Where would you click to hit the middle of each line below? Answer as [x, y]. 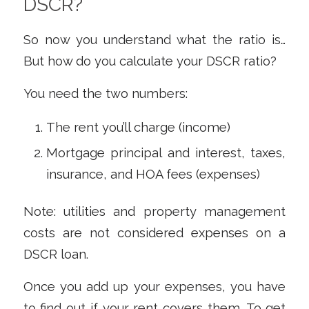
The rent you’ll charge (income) [138, 128]
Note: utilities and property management [154, 212]
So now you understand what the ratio [148, 40]
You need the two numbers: [105, 93]
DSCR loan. [56, 255]
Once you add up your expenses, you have [154, 286]
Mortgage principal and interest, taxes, [166, 153]
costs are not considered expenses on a [154, 233]
